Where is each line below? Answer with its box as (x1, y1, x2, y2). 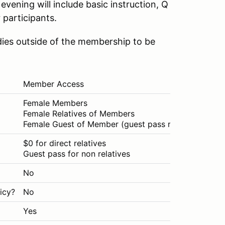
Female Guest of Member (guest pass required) (23, 119, 202, 129)
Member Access (23, 79, 84, 89)
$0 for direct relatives (23, 138, 106, 148)
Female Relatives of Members (23, 108, 135, 119)
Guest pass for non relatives (23, 149, 130, 159)
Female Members (23, 98, 87, 108)
